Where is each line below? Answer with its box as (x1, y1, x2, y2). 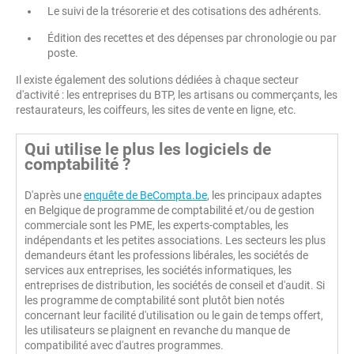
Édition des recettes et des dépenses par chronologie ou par (47, 32, 337, 45)
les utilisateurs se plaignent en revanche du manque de (24, 324, 290, 337)
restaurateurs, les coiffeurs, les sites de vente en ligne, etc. (16, 104, 296, 117)
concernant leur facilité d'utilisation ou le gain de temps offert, (24, 309, 323, 322)
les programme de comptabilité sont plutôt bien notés (24, 294, 284, 307)
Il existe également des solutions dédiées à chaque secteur (16, 73, 299, 87)
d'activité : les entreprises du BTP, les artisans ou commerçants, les (16, 88, 337, 102)
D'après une (24, 189, 84, 202)
